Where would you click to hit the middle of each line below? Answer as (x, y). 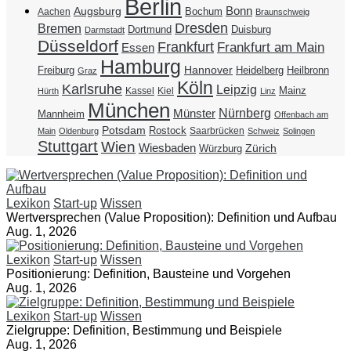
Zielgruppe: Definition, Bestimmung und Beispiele (144, 331)
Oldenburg (79, 131)
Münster (194, 114)
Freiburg (56, 71)
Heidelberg (260, 71)
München (129, 111)
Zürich (261, 148)
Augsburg (98, 11)
